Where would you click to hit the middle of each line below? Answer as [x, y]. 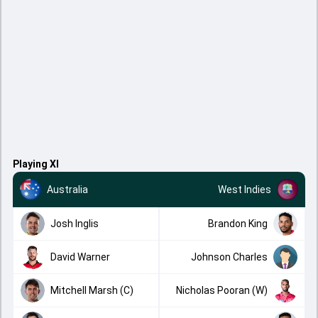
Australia [67, 189]
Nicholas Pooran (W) [222, 290]
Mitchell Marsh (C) [92, 290]
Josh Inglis [75, 223]
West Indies [245, 189]
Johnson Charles [229, 257]
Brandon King [238, 223]
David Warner [80, 257]
